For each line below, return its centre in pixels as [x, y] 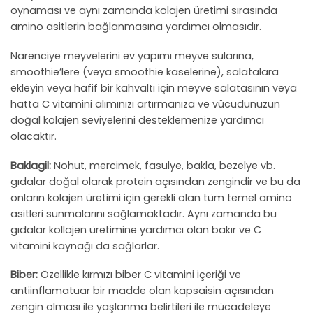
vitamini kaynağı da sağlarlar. [85, 246]
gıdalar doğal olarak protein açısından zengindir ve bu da [155, 181]
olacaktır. [34, 136]
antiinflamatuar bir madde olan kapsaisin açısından [142, 291]
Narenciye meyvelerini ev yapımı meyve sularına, [132, 56]
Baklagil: [31, 165]
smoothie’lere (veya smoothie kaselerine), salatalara [145, 72]
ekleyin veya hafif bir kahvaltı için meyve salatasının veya [154, 88]
